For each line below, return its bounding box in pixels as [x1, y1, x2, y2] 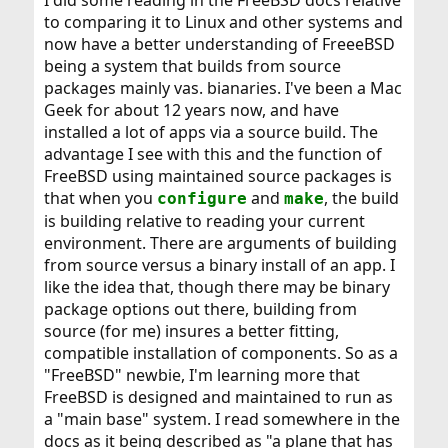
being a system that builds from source [43, 55, 341, 78]
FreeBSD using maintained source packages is [43, 165, 392, 188]
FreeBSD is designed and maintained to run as [43, 386, 393, 409]
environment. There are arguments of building [43, 232, 397, 255]
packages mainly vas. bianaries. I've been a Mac [43, 77, 402, 100]
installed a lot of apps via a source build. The [43, 121, 378, 144]
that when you [43, 187, 157, 210]
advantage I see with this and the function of [43, 143, 382, 166]
